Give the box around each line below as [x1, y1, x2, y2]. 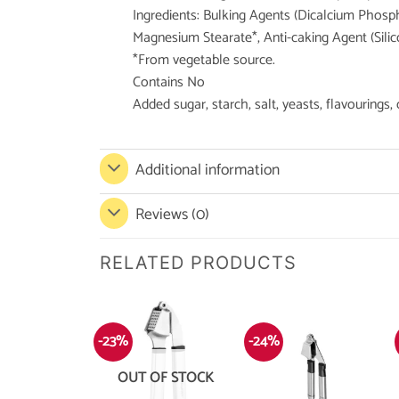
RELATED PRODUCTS [100, 251, 297, 273]
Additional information [135, 158, 281, 184]
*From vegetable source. [132, 47, 275, 72]
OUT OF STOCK [118, 365, 215, 390]
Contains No [132, 69, 205, 94]
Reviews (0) [135, 202, 210, 229]
